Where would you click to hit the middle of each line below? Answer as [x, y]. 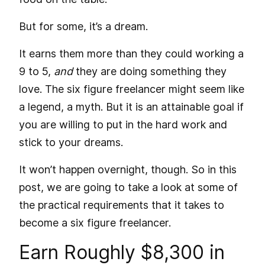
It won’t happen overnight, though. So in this [128, 169]
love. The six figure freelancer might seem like [132, 89]
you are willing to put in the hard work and [123, 124]
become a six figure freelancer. [95, 222]
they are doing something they [150, 71]
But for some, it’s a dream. [83, 26]
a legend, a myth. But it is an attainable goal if [131, 106]
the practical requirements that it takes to [122, 205]
